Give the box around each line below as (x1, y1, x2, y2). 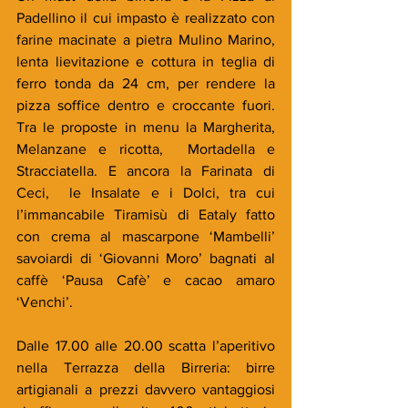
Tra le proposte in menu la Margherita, (16, 119, 275, 136)
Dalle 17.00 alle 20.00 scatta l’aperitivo (16, 338, 275, 354)
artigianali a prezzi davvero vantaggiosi (16, 382, 275, 398)
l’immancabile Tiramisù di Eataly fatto (16, 207, 275, 223)
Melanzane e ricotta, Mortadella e (16, 141, 275, 158)
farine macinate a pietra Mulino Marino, (16, 32, 275, 48)
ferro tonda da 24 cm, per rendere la (16, 76, 275, 92)
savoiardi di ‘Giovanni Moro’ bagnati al (16, 250, 275, 267)
